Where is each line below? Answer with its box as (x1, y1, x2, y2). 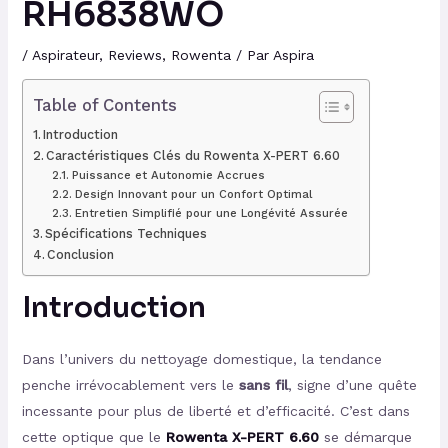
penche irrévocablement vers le (21, 377, 239, 394)
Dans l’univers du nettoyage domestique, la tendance (21, 351, 382, 368)
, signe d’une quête (287, 377, 417, 394)
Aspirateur (31, 47, 99, 64)
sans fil (238, 377, 288, 394)
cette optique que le (21, 429, 166, 446)
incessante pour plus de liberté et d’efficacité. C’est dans (21, 403, 410, 420)
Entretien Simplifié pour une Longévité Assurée (74, 206, 348, 221)
